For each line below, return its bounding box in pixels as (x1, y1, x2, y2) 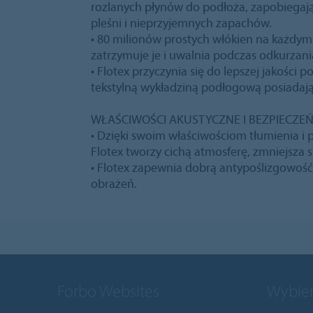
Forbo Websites (57, 280, 159, 302)
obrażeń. (91, 175, 137, 192)
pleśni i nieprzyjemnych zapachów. (91, 15, 272, 31)
